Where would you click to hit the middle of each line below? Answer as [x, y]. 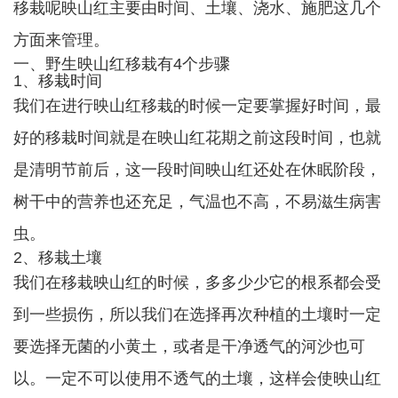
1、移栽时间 [58, 81]
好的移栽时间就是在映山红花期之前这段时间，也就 [197, 138]
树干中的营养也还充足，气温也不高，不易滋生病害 [197, 202]
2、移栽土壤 [58, 258]
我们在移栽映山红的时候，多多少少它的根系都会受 [197, 283]
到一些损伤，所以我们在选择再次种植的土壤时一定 [197, 314]
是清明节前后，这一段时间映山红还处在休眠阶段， [197, 170]
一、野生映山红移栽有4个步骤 [122, 64]
